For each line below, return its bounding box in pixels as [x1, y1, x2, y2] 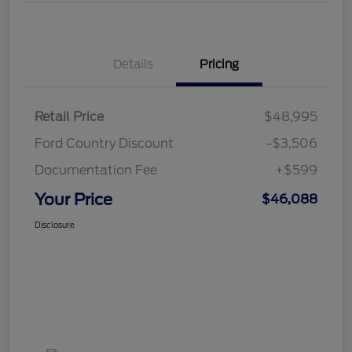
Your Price [35, 189, 112, 209]
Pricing [200, 57, 239, 71]
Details [112, 57, 153, 71]
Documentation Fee [35, 162, 157, 178]
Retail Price [35, 108, 104, 124]
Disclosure [35, 219, 75, 229]
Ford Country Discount [35, 135, 174, 151]
